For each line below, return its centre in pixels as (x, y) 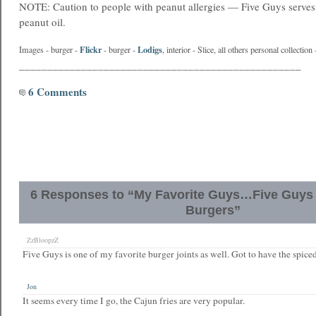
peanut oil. (42, 22)
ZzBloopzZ (41, 240)
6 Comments (56, 92)
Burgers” (213, 210)
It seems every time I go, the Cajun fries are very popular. (134, 300)
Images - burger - (49, 49)
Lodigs (150, 49)
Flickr (91, 49)
